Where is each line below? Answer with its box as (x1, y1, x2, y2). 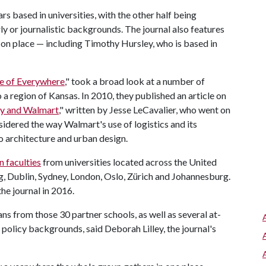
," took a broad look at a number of (65, 75, 205, 87)
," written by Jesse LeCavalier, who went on (59, 104, 230, 115)
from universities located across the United (41, 156, 217, 167)
